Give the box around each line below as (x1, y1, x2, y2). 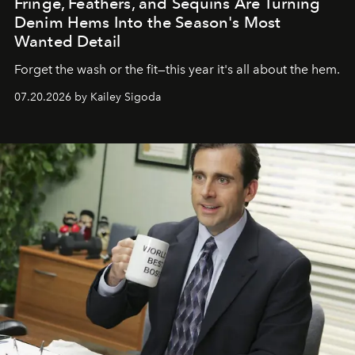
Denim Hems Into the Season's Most (14, 12, 281, 32)
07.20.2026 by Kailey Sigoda (14, 90, 161, 104)
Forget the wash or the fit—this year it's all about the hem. (14, 61, 340, 77)
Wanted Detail (14, 31, 121, 51)
